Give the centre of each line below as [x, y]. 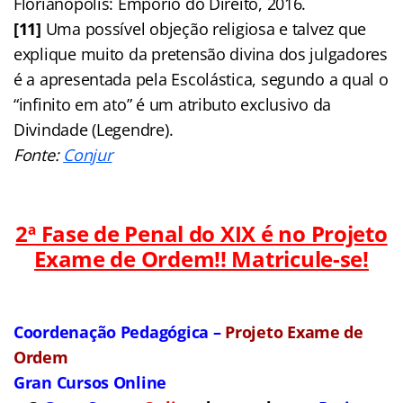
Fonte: [39, 154]
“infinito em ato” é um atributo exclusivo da [173, 104]
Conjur [88, 154]
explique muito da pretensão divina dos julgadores [201, 54]
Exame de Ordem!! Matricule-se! [201, 258]
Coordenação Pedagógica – [120, 331]
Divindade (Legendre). [94, 129]
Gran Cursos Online [90, 382]
